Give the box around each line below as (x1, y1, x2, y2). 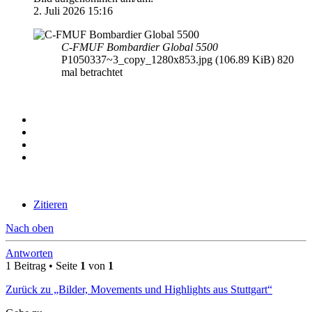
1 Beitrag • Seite (6, 259, 80, 272)
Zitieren (33, 198, 68, 210)
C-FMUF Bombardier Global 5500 (61, 40, 218, 53)
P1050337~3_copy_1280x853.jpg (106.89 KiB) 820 (61, 53, 294, 65)
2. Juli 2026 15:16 (33, 4, 113, 17)
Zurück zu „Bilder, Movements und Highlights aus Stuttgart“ (6, 283, 272, 295)
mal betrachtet (61, 65, 123, 78)
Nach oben (6, 221, 54, 234)
